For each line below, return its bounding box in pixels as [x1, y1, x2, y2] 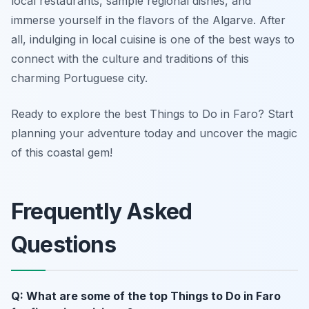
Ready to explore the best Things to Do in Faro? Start [11, 107, 293, 121]
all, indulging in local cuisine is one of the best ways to [11, 32, 295, 47]
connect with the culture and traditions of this [11, 52, 249, 66]
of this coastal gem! [11, 146, 112, 160]
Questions [11, 231, 116, 259]
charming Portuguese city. [11, 71, 148, 86]
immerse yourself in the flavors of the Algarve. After [11, 13, 286, 28]
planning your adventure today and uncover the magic [11, 126, 297, 141]
